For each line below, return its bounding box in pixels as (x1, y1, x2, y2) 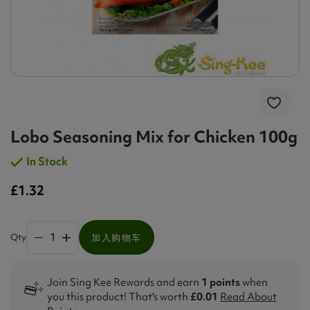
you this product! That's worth (47, 289, 191, 304)
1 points (201, 275, 241, 289)
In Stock (26, 154, 68, 170)
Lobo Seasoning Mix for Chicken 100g (10, 125, 298, 147)
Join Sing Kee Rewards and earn (47, 275, 202, 289)
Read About (220, 289, 277, 304)
